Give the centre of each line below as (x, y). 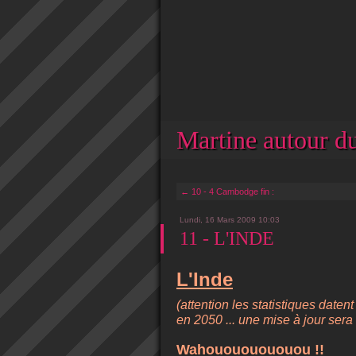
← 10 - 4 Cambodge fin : (227, 192)
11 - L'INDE (227, 238)
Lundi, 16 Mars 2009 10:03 (230, 220)
